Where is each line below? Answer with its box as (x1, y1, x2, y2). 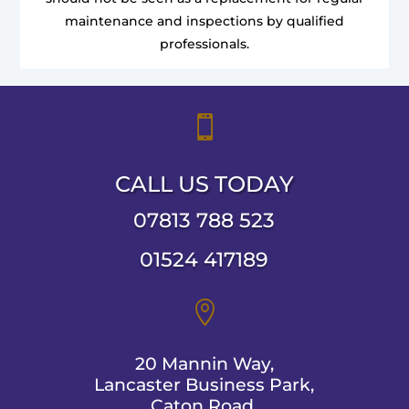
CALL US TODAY (114, 170, 294, 197)
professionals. (160, 35, 249, 52)
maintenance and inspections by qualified (65, 12, 344, 29)
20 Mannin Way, (134, 352, 274, 374)
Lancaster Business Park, (94, 373, 315, 395)
